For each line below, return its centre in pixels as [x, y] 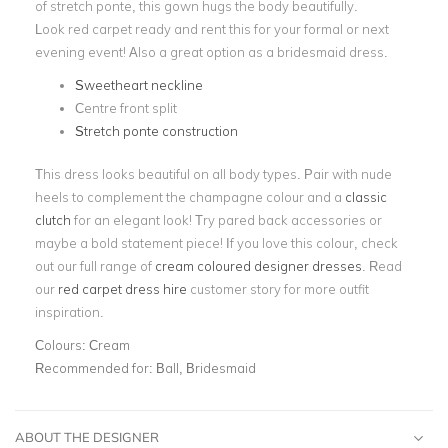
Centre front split [126, 108]
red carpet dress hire [122, 288]
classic [366, 196]
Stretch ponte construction [156, 131]
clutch [53, 219]
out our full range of [95, 265]
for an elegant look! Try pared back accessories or [226, 219]
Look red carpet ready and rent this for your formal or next [212, 29]
